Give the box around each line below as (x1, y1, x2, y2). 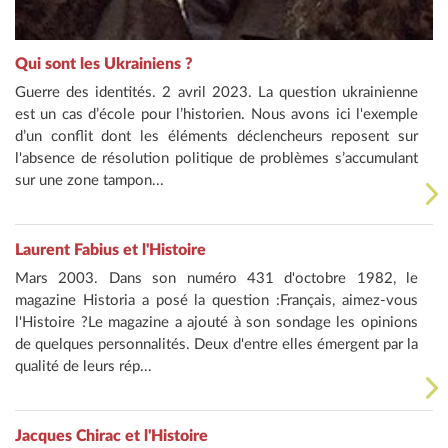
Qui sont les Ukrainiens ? (15, 55, 193, 72)
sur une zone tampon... (15, 172, 164, 188)
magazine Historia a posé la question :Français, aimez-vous (15, 292, 418, 308)
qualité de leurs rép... (15, 358, 152, 374)
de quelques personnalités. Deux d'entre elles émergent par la (15, 336, 418, 352)
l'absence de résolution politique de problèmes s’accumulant (15, 150, 418, 166)
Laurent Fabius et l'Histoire (15, 241, 206, 258)
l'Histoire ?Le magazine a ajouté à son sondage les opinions (15, 314, 418, 330)
